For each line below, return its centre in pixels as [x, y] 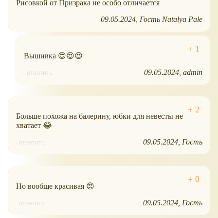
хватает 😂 [34, 125]
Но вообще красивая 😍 [55, 186]
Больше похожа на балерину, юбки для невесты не [100, 116]
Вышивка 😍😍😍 [53, 55]
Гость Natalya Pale [171, 19]
